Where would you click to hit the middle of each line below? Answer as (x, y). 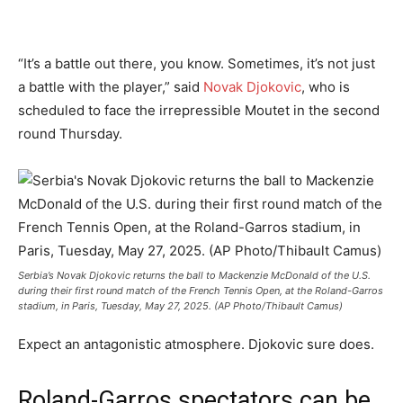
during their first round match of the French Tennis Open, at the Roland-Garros (201, 291)
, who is (326, 87)
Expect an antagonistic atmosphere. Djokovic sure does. (196, 344)
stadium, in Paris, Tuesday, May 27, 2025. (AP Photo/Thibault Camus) (180, 306)
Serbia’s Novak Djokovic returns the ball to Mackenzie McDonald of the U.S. (194, 275)
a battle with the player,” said (111, 87)
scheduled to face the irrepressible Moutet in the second (199, 110)
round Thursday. (70, 134)
